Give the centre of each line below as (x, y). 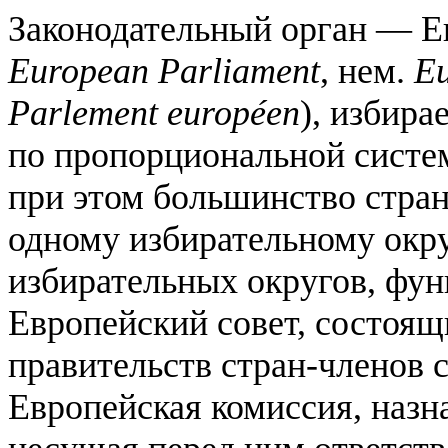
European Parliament (164, 71)
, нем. (367, 71)
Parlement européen (154, 113)
